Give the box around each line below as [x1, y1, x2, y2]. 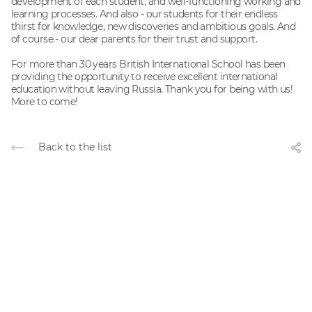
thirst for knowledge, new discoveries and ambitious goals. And [11, 19, 296, 33]
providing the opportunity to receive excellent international [11, 70, 278, 83]
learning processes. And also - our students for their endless [11, 7, 278, 20]
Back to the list [38, 140, 112, 153]
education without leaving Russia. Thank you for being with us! [11, 82, 293, 95]
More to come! [11, 95, 78, 108]
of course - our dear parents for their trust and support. [11, 32, 258, 45]
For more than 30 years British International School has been [11, 57, 286, 70]
